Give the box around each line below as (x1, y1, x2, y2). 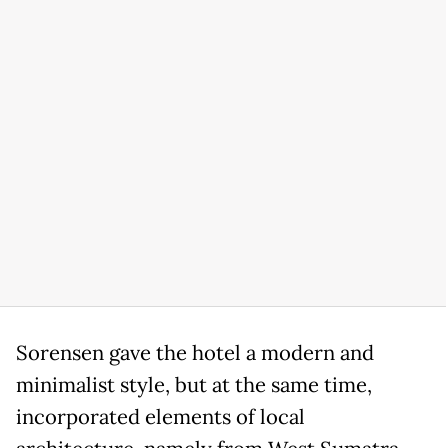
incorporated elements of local (16, 403, 305, 430)
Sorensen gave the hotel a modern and (16, 339, 374, 366)
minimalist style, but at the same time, (16, 371, 372, 398)
